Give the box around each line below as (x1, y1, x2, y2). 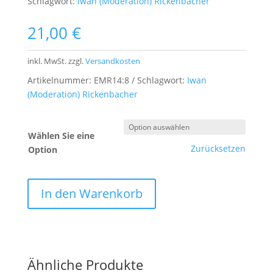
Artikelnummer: (27, 74, 94, 87)
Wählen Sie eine (27, 130, 94, 142)
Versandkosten (85, 56, 140, 67)
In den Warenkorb (40, 185, 143, 202)
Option (27, 144, 57, 156)
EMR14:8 (93, 74, 129, 87)
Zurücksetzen (190, 143, 246, 155)
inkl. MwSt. (27, 56, 66, 67)
